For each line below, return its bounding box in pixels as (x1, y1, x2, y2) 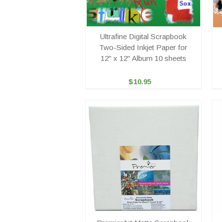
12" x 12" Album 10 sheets (100, 54, 186, 62)
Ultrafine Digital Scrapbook (100, 32, 187, 41)
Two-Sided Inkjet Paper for (99, 43, 188, 52)
